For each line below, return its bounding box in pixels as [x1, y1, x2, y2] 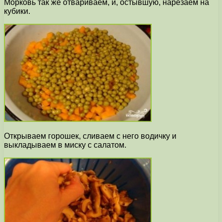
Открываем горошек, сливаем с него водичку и [4, 132, 176, 141]
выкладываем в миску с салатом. [4, 141, 126, 150]
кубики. [4, 7, 30, 16]
